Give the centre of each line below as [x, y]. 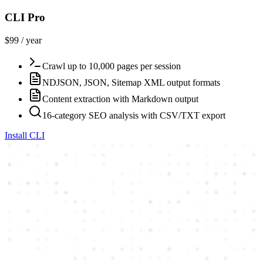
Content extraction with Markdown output [120, 99]
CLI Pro [25, 18]
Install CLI [25, 135]
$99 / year [23, 40]
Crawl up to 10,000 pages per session [112, 66]
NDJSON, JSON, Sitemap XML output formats [131, 82]
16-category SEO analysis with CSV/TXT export [134, 115]
